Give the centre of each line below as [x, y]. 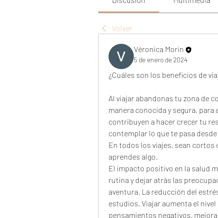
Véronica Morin [159, 49]
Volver [122, 28]
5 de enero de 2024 [161, 59]
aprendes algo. [133, 156]
